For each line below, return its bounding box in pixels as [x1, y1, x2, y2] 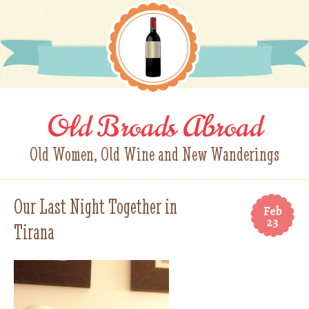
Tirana [14, 219, 54, 246]
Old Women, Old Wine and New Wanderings [30, 142, 279, 166]
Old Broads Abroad [46, 107, 263, 148]
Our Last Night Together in [14, 194, 177, 220]
